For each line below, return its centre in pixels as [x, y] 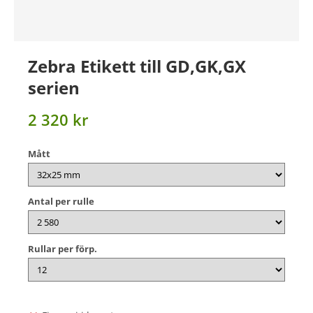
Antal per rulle [61, 201]
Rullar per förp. [63, 249]
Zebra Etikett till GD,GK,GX [137, 66]
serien [54, 88]
